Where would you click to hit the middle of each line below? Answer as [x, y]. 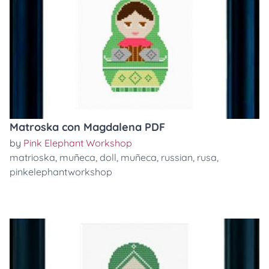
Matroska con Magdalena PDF [87, 127]
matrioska [32, 157]
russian [177, 157]
